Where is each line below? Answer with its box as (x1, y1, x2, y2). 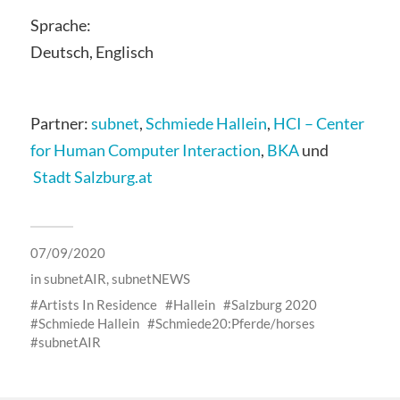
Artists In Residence (37, 296, 157, 313)
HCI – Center (272, 113, 364, 134)
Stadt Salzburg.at (32, 167, 153, 187)
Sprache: (29, 15, 91, 36)
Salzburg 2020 (230, 296, 317, 313)
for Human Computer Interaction (29, 140, 261, 161)
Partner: (29, 113, 91, 134)
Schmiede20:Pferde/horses (154, 315, 315, 332)
